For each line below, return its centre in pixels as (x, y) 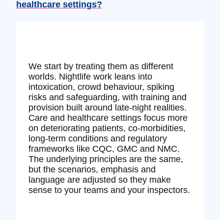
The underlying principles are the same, (106, 159)
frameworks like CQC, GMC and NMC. (104, 149)
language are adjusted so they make (99, 179)
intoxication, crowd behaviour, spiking (101, 87)
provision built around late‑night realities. (107, 107)
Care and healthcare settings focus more (108, 118)
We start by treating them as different (101, 66)
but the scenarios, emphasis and (92, 169)
